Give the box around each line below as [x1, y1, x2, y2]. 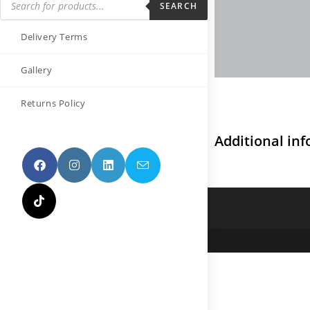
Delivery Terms [21, 30, 88, 43]
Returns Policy [21, 96, 86, 109]
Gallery [21, 63, 53, 76]
